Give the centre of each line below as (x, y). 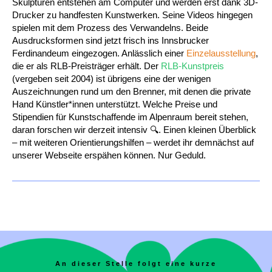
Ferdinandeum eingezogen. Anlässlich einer (99, 53)
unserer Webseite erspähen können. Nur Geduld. (109, 155)
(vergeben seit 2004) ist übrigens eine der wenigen (111, 79)
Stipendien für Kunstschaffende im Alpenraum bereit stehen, (130, 117)
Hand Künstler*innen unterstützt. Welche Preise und (115, 104)
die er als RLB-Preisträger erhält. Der (87, 66)
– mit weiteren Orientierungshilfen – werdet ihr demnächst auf (133, 142)
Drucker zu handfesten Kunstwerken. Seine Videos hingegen (132, 15)
